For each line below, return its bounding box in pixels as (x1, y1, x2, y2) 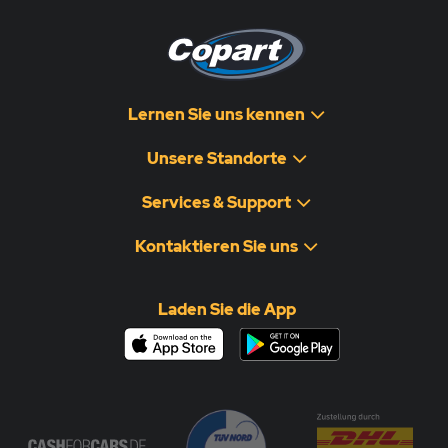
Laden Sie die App (157, 299, 296, 320)
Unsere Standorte (146, 148, 287, 169)
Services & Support (142, 192, 291, 213)
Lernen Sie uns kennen (128, 104, 305, 125)
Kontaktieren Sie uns (135, 236, 298, 257)
